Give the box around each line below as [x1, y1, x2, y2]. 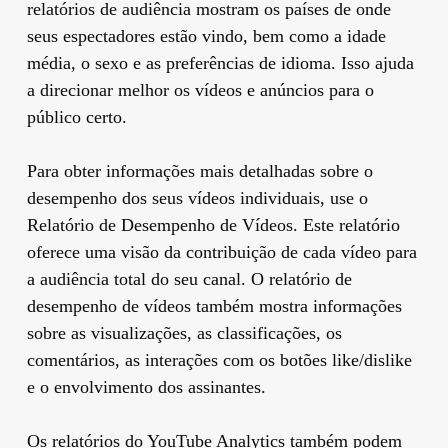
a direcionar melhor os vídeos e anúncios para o [26, 79, 374, 100]
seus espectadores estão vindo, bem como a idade [26, 25, 386, 46]
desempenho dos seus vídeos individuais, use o [26, 187, 368, 208]
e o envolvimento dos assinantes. [26, 376, 266, 397]
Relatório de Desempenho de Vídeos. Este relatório [26, 214, 400, 235]
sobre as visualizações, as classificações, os [26, 322, 342, 343]
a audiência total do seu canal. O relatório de [26, 268, 352, 289]
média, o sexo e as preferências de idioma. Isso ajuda [26, 52, 414, 73]
